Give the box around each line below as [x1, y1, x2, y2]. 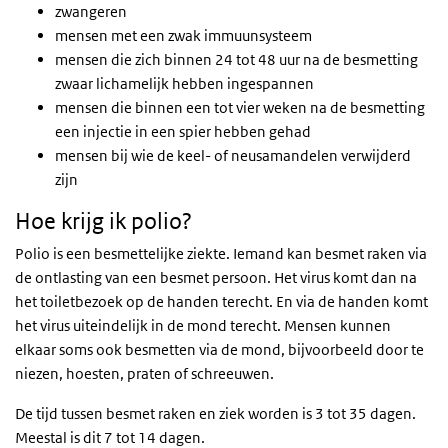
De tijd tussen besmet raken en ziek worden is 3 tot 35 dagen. [15, 403, 416, 423]
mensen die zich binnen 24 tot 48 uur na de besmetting [55, 49, 418, 69]
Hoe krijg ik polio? [15, 207, 192, 234]
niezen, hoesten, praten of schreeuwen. [15, 363, 277, 383]
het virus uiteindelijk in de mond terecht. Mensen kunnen [15, 315, 391, 335]
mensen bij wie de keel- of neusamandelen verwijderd [55, 145, 411, 165]
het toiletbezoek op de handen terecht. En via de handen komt [15, 291, 428, 311]
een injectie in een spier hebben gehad [55, 121, 311, 141]
